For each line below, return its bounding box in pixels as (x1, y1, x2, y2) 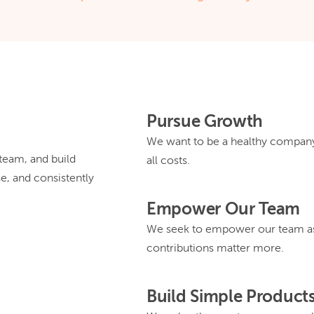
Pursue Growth (146, 114, 264, 130)
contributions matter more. (146, 243, 284, 254)
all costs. (146, 156, 190, 167)
